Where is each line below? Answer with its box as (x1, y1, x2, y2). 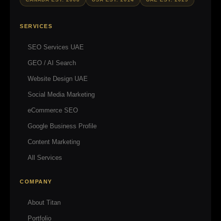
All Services (28, 153, 62, 161)
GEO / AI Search (28, 59, 76, 67)
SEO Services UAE (28, 43, 84, 51)
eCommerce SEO (28, 106, 78, 114)
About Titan (28, 198, 61, 206)
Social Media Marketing (28, 90, 95, 98)
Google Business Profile (28, 122, 97, 130)
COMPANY (20, 178, 52, 184)
